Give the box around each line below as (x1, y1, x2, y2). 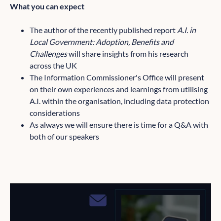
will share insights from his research (67, 49, 188, 59)
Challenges (30, 49, 67, 59)
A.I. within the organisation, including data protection (30, 96, 209, 106)
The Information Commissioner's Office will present (30, 73, 204, 82)
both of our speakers (30, 132, 99, 142)
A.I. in (177, 25, 196, 35)
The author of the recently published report (30, 25, 177, 35)
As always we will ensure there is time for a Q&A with (30, 120, 208, 130)
